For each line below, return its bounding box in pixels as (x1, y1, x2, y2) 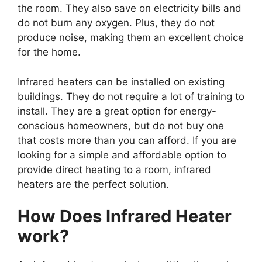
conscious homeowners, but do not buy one (18, 119, 224, 132)
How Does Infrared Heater (18, 206, 232, 227)
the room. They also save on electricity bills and (18, 2, 242, 15)
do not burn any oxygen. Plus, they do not (18, 17, 215, 29)
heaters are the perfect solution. (18, 178, 169, 190)
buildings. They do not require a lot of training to (18, 90, 244, 102)
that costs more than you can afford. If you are (18, 134, 236, 146)
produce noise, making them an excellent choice (18, 32, 244, 44)
